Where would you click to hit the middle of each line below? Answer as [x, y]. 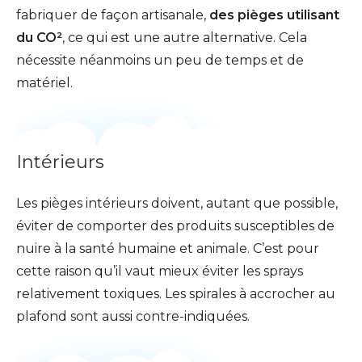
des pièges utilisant [274, 15]
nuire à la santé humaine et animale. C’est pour [168, 249]
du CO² [39, 38]
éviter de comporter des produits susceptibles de [175, 226]
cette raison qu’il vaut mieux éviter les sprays [160, 271]
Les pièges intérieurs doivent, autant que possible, [177, 204]
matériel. [44, 83]
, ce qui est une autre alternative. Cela [185, 38]
